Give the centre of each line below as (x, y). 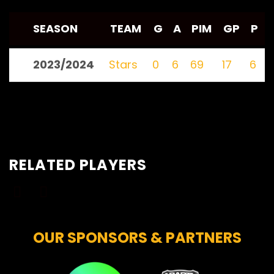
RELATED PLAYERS (78, 165)
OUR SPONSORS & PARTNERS (137, 238)
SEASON (55, 29)
